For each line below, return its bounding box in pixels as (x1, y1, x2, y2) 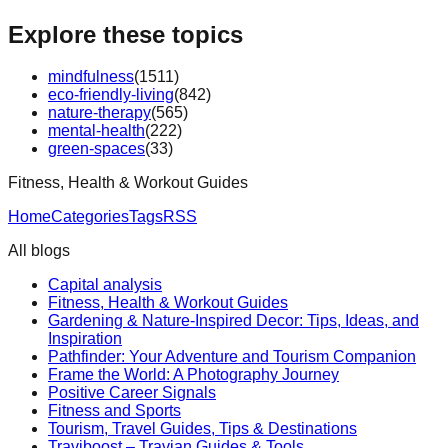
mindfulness (48, 68, 134, 86)
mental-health (48, 122, 145, 140)
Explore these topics (8, 20, 243, 48)
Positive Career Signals (48, 384, 216, 402)
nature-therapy (48, 104, 151, 122)
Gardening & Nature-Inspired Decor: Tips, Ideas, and (48, 312, 419, 330)
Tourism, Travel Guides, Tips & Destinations (48, 420, 357, 438)
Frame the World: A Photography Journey (48, 366, 339, 384)
